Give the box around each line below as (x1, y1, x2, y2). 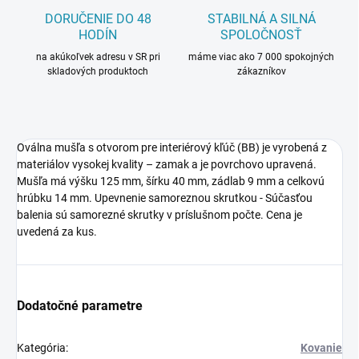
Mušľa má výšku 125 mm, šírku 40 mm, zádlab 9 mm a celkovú (17, 175, 325, 188)
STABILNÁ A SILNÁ (207, 11, 316, 27)
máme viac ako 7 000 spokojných (188, 51, 334, 63)
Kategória (17, 341, 66, 355)
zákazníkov (236, 66, 286, 78)
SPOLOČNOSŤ (220, 27, 302, 43)
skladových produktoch (47, 66, 148, 78)
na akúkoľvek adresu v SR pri (35, 51, 160, 63)
